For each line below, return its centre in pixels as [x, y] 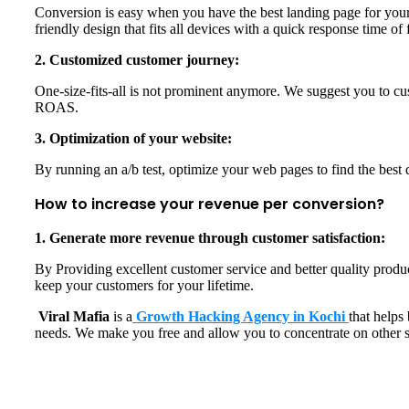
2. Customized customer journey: [137, 60]
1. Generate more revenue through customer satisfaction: [212, 238]
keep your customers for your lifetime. [146, 286]
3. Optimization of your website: [135, 139]
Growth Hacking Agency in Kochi [241, 317]
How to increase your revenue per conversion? [211, 204]
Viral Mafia [72, 317]
